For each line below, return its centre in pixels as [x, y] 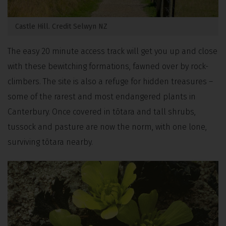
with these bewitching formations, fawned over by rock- [108, 67]
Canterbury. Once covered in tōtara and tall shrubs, [102, 112]
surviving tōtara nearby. [50, 142]
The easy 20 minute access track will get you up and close [112, 51]
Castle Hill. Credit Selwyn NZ [61, 27]
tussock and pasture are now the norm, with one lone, [107, 127]
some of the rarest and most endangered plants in [102, 97]
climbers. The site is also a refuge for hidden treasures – [110, 82]
